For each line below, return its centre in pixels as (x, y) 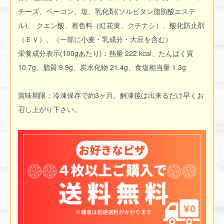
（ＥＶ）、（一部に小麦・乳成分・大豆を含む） (95, 39)
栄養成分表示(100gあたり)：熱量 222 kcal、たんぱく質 (106, 53)
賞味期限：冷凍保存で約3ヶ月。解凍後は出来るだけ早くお (111, 95)
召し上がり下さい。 (49, 109)
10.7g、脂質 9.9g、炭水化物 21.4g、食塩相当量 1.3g (102, 67)
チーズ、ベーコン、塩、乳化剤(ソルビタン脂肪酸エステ (107, 11)
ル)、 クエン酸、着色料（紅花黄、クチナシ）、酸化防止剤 (111, 25)
